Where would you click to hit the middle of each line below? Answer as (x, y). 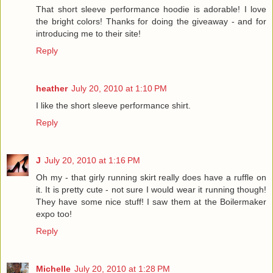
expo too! (54, 214)
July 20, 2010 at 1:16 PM (92, 160)
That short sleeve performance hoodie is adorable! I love (151, 9)
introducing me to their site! (88, 34)
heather (52, 89)
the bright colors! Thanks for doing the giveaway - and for (151, 22)
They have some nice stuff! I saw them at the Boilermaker (151, 202)
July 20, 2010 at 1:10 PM (119, 89)
